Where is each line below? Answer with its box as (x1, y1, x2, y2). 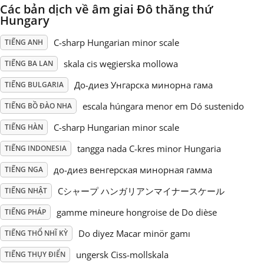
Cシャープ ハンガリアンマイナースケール (58, 185, 225, 197)
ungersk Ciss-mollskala (76, 249, 169, 260)
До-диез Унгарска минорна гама (74, 79, 213, 91)
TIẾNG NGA (5, 164, 43, 174)
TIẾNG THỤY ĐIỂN (5, 249, 65, 259)
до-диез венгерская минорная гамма (54, 164, 212, 176)
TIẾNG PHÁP (5, 207, 46, 217)
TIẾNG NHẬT (5, 186, 47, 196)
